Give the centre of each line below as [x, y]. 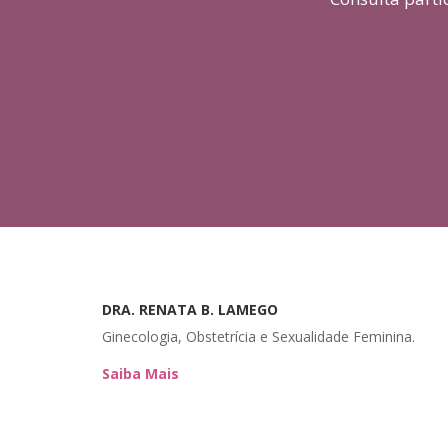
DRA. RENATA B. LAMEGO [190, 310]
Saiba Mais [140, 374]
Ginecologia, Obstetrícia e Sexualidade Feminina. [258, 337]
